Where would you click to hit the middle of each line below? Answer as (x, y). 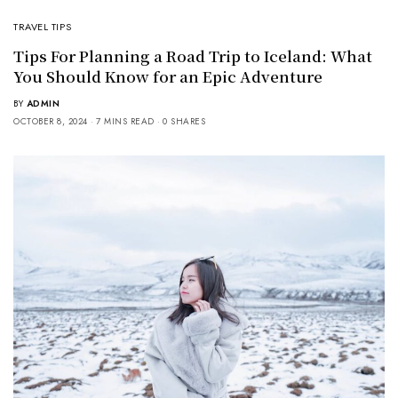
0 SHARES (184, 121)
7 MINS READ (125, 121)
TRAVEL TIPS (43, 26)
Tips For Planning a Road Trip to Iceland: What (193, 55)
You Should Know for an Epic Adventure (168, 76)
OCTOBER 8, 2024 (51, 121)
